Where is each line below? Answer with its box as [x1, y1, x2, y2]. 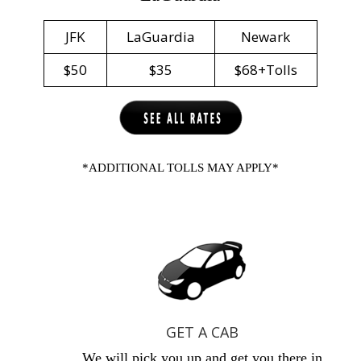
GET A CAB [165, 322, 239, 342]
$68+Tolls [234, 60, 297, 79]
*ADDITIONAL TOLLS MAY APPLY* [81, 161, 279, 174]
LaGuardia [126, 27, 195, 46]
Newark [241, 27, 291, 46]
